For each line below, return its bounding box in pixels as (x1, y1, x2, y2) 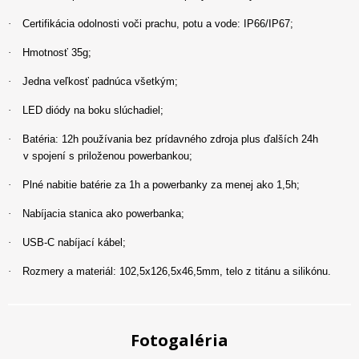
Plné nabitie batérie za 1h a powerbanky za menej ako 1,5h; (22, 178, 300, 191)
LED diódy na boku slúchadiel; (22, 103, 163, 116)
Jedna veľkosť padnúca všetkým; (22, 75, 178, 87)
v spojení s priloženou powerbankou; (22, 149, 192, 162)
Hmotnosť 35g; (22, 46, 91, 58)
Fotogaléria (131, 329, 228, 351)
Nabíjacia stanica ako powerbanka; (22, 207, 184, 220)
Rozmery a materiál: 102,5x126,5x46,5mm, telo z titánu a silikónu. (22, 264, 331, 277)
